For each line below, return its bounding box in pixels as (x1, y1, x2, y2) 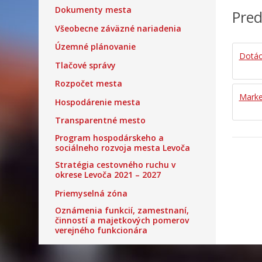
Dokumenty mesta (55, 4, 132, 15)
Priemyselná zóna (55, 187, 127, 199)
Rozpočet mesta (55, 78, 122, 89)
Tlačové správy (55, 59, 116, 71)
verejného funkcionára (55, 225, 147, 236)
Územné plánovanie (55, 41, 136, 52)
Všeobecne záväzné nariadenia (55, 22, 181, 34)
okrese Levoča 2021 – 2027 (55, 169, 161, 180)
